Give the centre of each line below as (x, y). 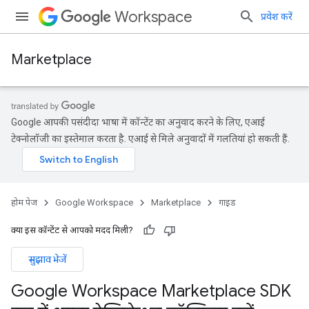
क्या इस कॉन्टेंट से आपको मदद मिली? (72, 230)
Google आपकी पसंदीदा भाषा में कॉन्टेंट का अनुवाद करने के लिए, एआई (138, 122)
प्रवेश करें (277, 17)
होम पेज (24, 202)
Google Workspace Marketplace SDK (151, 291)
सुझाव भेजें (47, 259)
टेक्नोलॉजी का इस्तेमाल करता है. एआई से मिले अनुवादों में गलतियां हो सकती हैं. (150, 139)
